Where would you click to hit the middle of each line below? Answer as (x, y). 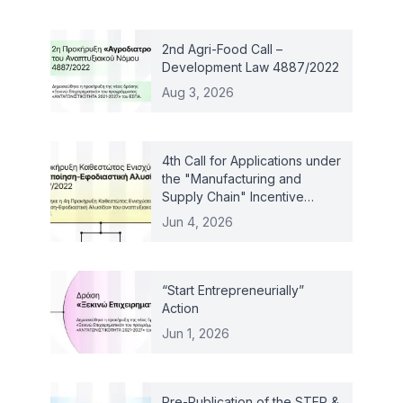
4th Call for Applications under (251, 160)
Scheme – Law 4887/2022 (240, 214)
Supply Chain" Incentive (233, 196)
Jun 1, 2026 (196, 333)
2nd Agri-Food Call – (222, 49)
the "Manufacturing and (232, 178)
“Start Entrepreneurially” (233, 290)
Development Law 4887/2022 (251, 67)
